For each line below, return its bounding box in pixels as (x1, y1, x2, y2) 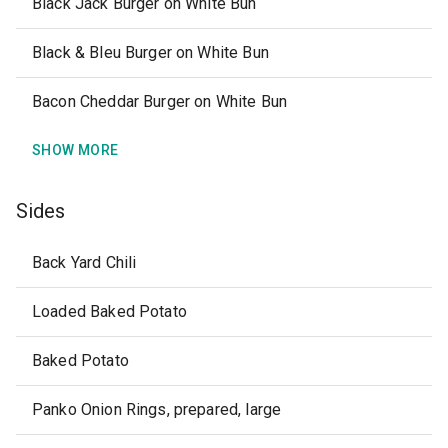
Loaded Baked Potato (32, 302, 187, 321)
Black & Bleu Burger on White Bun (32, 43, 269, 62)
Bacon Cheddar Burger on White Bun (32, 92, 287, 111)
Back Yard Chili (32, 253, 137, 272)
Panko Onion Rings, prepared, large (32, 400, 282, 419)
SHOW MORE (32, 142, 119, 158)
